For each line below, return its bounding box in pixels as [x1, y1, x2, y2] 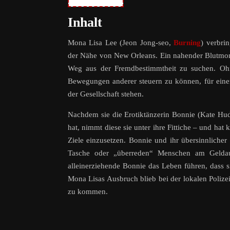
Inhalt [68, 15, 102, 30]
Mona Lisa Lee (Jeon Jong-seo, [68, 39, 174, 47]
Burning [174, 39, 201, 47]
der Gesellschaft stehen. [68, 90, 144, 99]
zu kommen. [68, 187, 108, 196]
